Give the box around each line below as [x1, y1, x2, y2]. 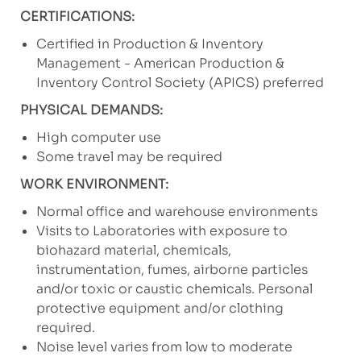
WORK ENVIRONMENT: [19, 176, 168, 193]
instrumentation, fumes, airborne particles [35, 261, 308, 279]
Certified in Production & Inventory [35, 35, 263, 53]
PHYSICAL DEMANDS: [19, 102, 163, 119]
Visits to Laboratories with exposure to [35, 222, 288, 240]
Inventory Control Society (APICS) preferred [35, 74, 324, 92]
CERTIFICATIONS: [19, 8, 135, 26]
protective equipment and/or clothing [35, 300, 284, 317]
